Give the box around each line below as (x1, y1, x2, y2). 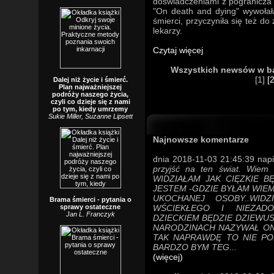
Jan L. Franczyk (65, 210, 115, 218)
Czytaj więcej (153, 45, 203, 55)
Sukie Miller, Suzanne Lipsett (48, 113, 133, 120)
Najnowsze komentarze (153, 135, 249, 144)
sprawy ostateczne (60, 203, 120, 210)
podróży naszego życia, (52, 91, 128, 98)
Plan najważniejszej (59, 83, 122, 91)
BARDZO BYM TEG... (153, 242, 237, 252)
